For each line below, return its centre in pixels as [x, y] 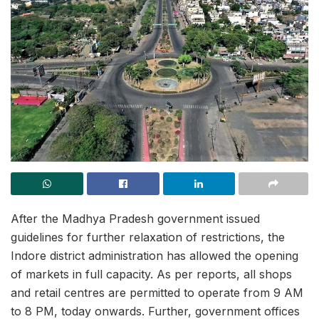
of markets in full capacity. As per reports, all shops [151, 274]
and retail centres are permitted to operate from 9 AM [157, 292]
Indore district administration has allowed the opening [155, 255]
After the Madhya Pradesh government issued [135, 218]
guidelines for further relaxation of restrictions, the [148, 237]
